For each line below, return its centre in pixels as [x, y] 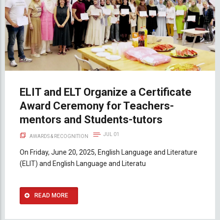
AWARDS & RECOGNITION [59, 137]
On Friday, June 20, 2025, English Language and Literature [109, 152]
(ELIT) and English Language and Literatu [83, 164]
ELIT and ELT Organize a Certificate [106, 92]
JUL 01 [111, 135]
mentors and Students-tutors [91, 120]
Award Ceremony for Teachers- [97, 106]
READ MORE [51, 196]
